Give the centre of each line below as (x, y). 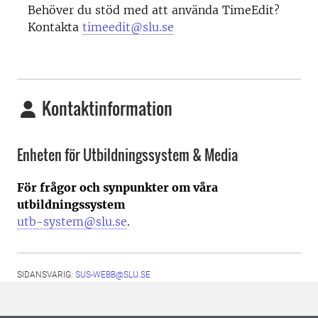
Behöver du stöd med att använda (125, 10)
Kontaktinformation (105, 108)
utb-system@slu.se (72, 221)
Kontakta (55, 27)
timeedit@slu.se (128, 27)
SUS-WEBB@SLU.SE (113, 274)
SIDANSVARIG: (46, 274)
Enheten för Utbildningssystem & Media (127, 154)
